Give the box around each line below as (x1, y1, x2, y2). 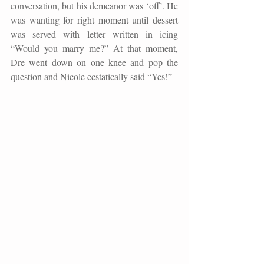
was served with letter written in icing (11, 27, 178, 40)
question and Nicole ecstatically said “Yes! (11, 70, 168, 82)
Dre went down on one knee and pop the (11, 55, 178, 68)
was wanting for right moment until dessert (11, 13, 178, 26)
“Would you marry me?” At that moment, (11, 41, 178, 54)
